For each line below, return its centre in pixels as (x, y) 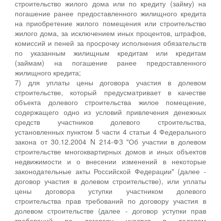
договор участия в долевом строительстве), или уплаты (110, 181)
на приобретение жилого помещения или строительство (110, 23)
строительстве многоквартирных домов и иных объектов (110, 151)
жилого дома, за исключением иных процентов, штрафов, (110, 33)
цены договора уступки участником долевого (110, 191)
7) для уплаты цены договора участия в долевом (110, 82)
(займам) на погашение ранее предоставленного (110, 62)
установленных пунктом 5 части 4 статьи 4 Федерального (110, 131)
